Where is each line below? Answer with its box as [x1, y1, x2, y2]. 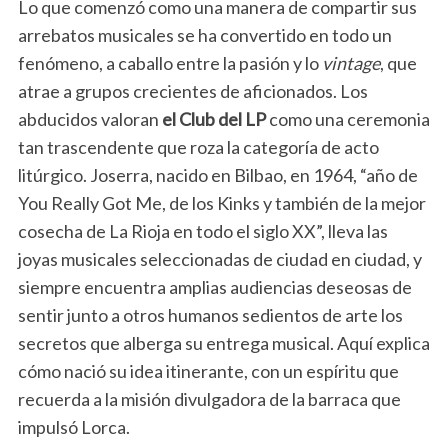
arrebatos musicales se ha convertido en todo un [17, 24, 392, 47]
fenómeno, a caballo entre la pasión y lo [17, 52, 322, 75]
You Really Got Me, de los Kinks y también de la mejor [17, 192, 426, 215]
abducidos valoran [17, 108, 162, 131]
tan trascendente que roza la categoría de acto [17, 136, 379, 159]
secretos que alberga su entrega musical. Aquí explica [17, 332, 430, 355]
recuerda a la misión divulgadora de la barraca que [17, 388, 401, 411]
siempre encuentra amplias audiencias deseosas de [17, 276, 412, 299]
